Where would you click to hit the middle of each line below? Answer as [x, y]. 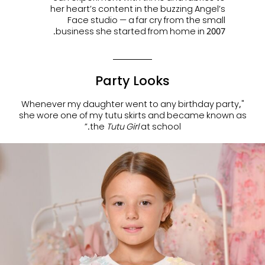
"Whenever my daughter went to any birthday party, [131, 104]
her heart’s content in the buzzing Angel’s [138, 9]
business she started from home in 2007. [141, 31]
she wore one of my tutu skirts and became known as [132, 115]
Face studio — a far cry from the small [147, 20]
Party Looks [132, 80]
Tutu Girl [122, 127]
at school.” [160, 127]
